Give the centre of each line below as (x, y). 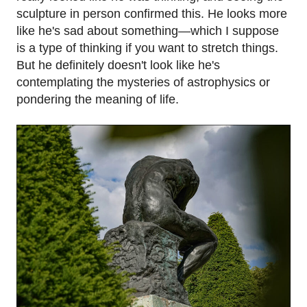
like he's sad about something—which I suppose (148, 31)
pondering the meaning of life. (98, 99)
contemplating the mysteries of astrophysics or (143, 82)
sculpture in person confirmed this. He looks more (152, 14)
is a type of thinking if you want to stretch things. (147, 48)
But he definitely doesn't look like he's (118, 65)
